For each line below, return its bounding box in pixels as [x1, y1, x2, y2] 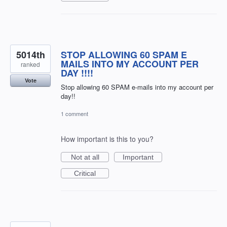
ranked [21, 60, 40, 69]
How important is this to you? [61, 134, 154, 144]
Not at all [70, 153, 99, 162]
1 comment [61, 109, 88, 118]
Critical [74, 169, 96, 178]
